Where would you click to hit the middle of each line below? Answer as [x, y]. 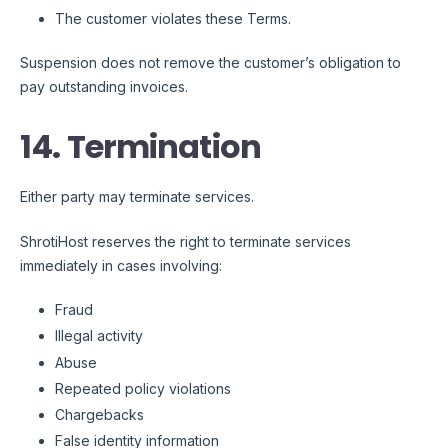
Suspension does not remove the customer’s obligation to [210, 62]
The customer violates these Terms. [173, 18]
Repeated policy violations [143, 388]
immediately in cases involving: [121, 266]
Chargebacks [99, 414]
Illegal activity [99, 336]
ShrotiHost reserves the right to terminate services [185, 242]
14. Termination [141, 146]
